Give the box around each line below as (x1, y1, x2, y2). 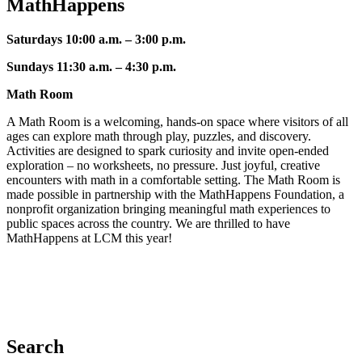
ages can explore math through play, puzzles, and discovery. (6, 128, 311, 143)
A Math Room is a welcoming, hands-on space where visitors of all (6, 114, 348, 128)
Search (6, 335, 64, 357)
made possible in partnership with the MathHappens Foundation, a (6, 187, 344, 201)
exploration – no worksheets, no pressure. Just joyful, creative (6, 158, 320, 172)
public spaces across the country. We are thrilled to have (6, 216, 290, 230)
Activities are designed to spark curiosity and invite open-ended (6, 143, 329, 158)
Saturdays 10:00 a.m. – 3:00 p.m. (6, 32, 186, 46)
